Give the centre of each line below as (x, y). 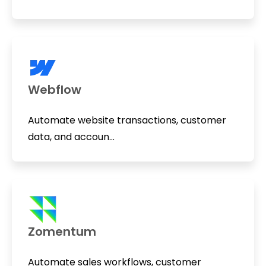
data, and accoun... (71, 137)
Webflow (54, 89)
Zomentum (62, 232)
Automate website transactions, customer (127, 120)
